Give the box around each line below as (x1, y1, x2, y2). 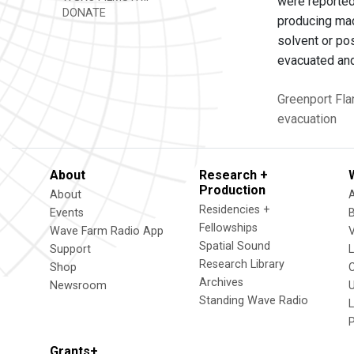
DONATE (59, 6, 106, 20)
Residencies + (199, 203, 270, 217)
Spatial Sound (199, 239, 270, 253)
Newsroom (50, 279, 107, 292)
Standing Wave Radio (199, 294, 308, 307)
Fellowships (199, 221, 258, 235)
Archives (199, 276, 243, 289)
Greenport (277, 92, 332, 107)
